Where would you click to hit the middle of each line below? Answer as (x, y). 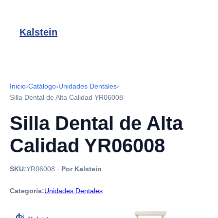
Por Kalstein (82, 169)
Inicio (18, 86)
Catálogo (42, 86)
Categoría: (27, 191)
